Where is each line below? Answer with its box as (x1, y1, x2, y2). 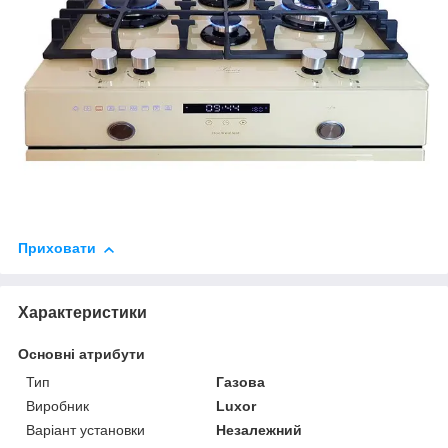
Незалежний (216, 422, 303, 439)
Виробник (26, 398, 89, 415)
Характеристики (18, 304, 147, 322)
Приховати (18, 240, 96, 257)
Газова (216, 374, 266, 391)
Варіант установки (26, 422, 145, 439)
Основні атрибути (18, 346, 145, 363)
